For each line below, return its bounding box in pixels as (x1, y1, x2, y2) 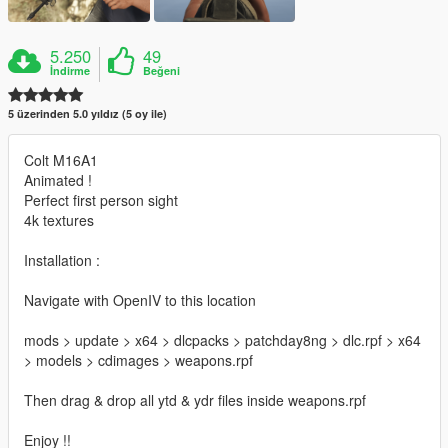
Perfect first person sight (24, 190, 178, 211)
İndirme (50, 63, 91, 79)
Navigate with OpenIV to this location (24, 290, 256, 311)
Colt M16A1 (24, 150, 98, 171)
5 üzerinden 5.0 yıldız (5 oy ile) (8, 106, 167, 122)
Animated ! (24, 170, 92, 191)
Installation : (24, 250, 100, 271)
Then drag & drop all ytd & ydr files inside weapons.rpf (24, 390, 366, 411)
